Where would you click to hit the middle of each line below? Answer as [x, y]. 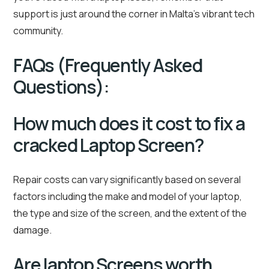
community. [38, 31]
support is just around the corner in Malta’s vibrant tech [134, 14]
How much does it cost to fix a [129, 124]
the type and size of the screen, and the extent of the [130, 213]
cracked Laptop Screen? [109, 145]
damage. [32, 230]
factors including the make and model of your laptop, [128, 197]
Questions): [61, 87]
